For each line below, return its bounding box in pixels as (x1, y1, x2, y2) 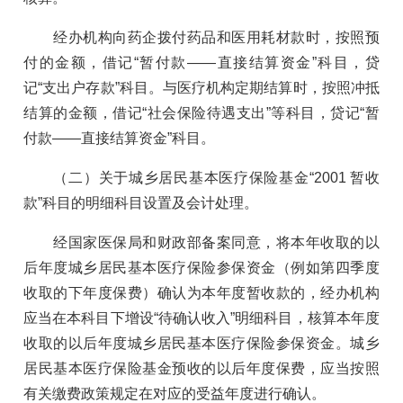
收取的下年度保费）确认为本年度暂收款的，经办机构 (23, 284, 380, 300)
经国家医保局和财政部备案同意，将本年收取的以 (23, 234, 380, 250)
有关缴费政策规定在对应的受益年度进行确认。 (23, 385, 327, 401)
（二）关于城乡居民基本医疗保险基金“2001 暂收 (23, 169, 380, 185)
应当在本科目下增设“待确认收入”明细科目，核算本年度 (23, 309, 380, 326)
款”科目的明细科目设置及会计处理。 (23, 194, 259, 210)
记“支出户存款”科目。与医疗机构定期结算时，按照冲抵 (23, 79, 380, 95)
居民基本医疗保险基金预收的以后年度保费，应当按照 (23, 360, 380, 376)
